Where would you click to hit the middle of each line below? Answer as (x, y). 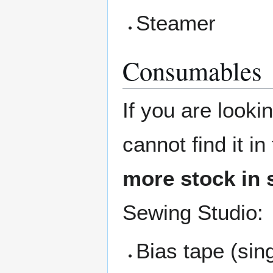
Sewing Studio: (193, 213)
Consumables (192, 71)
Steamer (176, 23)
